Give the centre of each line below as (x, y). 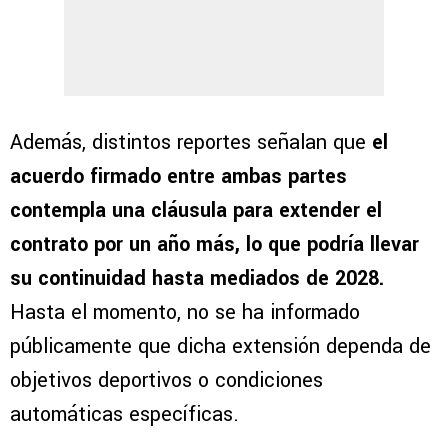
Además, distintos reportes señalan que (191, 143)
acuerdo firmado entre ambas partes (178, 177)
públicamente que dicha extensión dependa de (220, 347)
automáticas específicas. (124, 415)
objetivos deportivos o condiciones (166, 381)
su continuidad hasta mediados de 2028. (197, 279)
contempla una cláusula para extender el (196, 211)
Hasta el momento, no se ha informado (185, 313)
